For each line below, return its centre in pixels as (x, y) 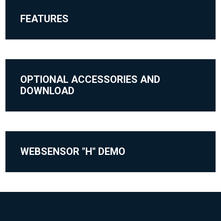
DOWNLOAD (48, 91)
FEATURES (45, 19)
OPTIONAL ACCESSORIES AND (91, 80)
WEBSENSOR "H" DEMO (73, 152)
